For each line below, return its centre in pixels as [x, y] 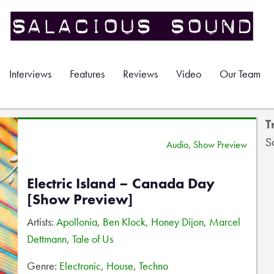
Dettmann [47, 239]
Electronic [80, 266]
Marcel [225, 222]
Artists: [42, 222]
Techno [154, 266]
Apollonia [77, 222]
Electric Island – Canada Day [121, 183]
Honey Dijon [177, 222]
